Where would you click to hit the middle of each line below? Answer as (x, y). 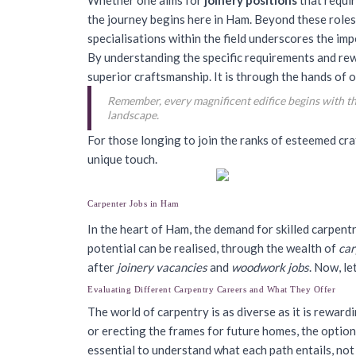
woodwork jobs (270, 267)
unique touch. (122, 159)
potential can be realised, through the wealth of (213, 248)
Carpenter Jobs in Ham (133, 203)
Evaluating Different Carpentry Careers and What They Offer (211, 289)
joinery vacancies (162, 267)
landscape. (133, 115)
